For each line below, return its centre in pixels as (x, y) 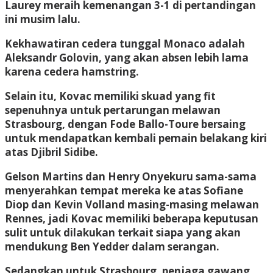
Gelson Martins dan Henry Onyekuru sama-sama (131, 176)
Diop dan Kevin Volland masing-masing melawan (132, 204)
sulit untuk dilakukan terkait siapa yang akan (123, 232)
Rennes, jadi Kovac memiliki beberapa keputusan (132, 218)
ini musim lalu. (43, 19)
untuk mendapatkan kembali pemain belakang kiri (136, 138)
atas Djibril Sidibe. (51, 152)
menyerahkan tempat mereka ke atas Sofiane (124, 190)
